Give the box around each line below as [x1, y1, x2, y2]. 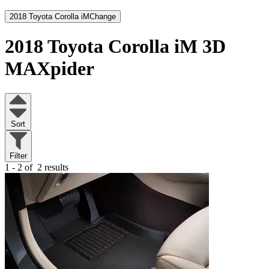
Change [89, 11, 116, 21]
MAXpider [5, 58, 94, 80]
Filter [10, 151, 27, 161]
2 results [35, 162, 68, 173]
